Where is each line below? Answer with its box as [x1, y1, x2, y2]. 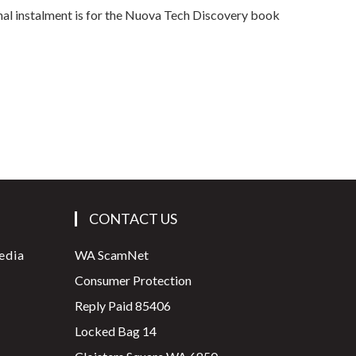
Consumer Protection [74, 272, 194, 288]
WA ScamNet [74, 246, 151, 262]
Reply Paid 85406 [74, 297, 171, 313]
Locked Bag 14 [74, 323, 157, 339]
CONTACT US [88, 209, 177, 227]
